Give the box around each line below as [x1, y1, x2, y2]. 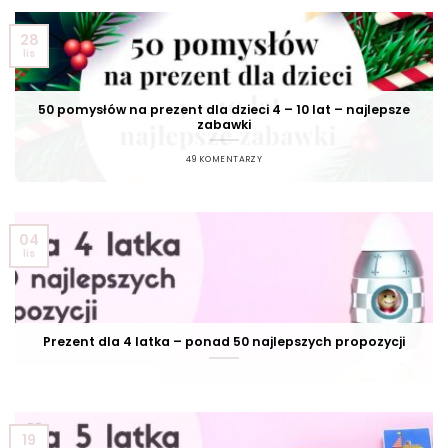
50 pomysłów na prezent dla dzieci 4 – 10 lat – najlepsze [38, 100, 410, 118]
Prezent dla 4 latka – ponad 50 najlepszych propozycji [43, 333, 405, 351]
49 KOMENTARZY [185, 152, 263, 165]
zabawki [197, 115, 251, 133]
